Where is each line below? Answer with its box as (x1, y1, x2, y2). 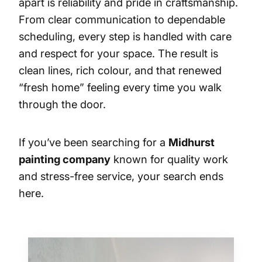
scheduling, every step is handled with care (19, 29, 232, 43)
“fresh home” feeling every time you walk (19, 80, 222, 94)
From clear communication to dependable (19, 12, 225, 26)
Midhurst (168, 136, 215, 149)
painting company (19, 153, 111, 166)
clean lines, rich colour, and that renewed (19, 63, 222, 77)
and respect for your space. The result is (19, 46, 218, 60)
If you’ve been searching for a (19, 136, 168, 149)
